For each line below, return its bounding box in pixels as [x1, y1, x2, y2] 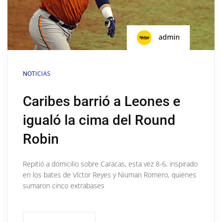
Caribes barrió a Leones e [23, 93, 180, 110]
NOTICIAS [23, 69, 51, 78]
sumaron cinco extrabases [23, 180, 105, 190]
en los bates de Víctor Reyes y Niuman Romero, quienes [23, 169, 196, 179]
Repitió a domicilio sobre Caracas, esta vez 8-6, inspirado [23, 159, 198, 168]
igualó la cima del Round [23, 111, 175, 128]
